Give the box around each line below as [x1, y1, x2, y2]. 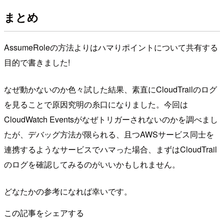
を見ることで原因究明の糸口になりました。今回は [4, 98, 188, 110]
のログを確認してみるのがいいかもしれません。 [4, 158, 180, 170]
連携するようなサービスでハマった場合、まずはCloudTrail [4, 143, 217, 155]
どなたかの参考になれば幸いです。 [4, 185, 132, 197]
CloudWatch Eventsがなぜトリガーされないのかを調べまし [4, 113, 218, 125]
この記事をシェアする [4, 207, 84, 219]
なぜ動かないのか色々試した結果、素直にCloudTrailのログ [4, 83, 217, 95]
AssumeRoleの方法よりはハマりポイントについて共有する [4, 41, 218, 53]
